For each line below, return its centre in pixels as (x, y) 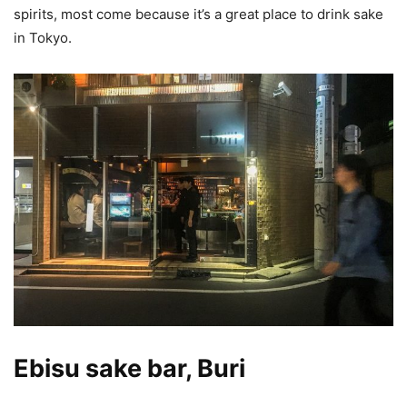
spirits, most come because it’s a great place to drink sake (199, 15)
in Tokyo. (43, 38)
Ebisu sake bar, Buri (129, 369)
